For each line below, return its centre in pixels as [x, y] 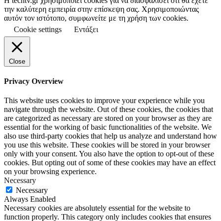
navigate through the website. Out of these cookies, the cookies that [109, 110]
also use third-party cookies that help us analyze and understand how [110, 136]
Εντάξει [86, 29]
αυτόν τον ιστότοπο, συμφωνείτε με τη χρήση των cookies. [96, 18]
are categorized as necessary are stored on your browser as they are [108, 118]
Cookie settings [38, 29]
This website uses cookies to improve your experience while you [104, 101]
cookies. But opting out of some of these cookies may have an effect [110, 163]
